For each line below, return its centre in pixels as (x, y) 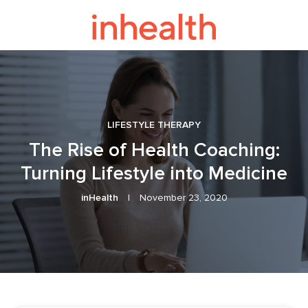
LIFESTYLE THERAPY (154, 124)
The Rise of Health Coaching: (154, 150)
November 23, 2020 (182, 197)
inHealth (99, 197)
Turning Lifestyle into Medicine (154, 173)
